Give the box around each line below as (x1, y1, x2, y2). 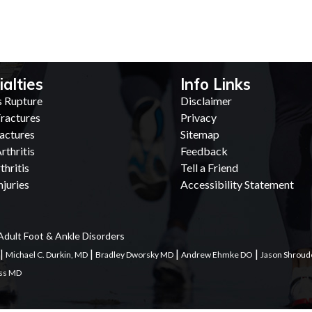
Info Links (180, 75, 251, 94)
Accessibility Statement (180, 178, 294, 191)
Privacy (180, 111, 217, 124)
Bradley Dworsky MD (95, 249, 173, 260)
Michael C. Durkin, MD (6, 249, 88, 260)
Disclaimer (180, 94, 232, 107)
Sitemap (180, 127, 219, 141)
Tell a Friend (180, 161, 238, 174)
